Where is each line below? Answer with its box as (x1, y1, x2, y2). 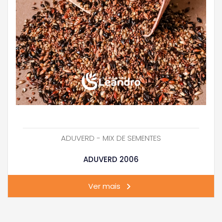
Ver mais (88, 181, 120, 192)
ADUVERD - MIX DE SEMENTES (61, 133, 161, 144)
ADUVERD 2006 (83, 154, 139, 165)
